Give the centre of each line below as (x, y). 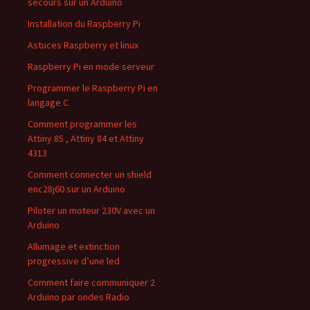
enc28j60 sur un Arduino (76, 189)
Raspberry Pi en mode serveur (91, 66)
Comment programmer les (82, 124)
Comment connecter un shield (90, 174)
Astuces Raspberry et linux (83, 45)
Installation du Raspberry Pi (84, 24)
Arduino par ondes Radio (79, 297)
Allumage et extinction (74, 246)
